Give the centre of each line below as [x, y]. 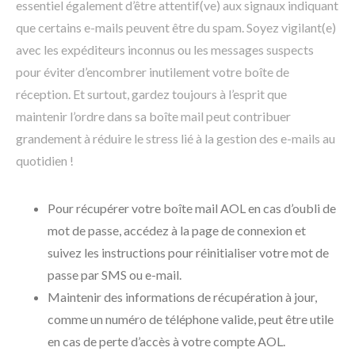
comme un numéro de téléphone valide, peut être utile [191, 319]
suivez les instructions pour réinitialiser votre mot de [188, 253]
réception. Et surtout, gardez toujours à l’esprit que [151, 94]
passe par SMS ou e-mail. [115, 275]
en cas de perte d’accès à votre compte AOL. [166, 342]
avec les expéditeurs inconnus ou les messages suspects [165, 50]
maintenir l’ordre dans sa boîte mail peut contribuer [153, 116]
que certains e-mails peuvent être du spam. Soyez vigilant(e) [176, 28]
